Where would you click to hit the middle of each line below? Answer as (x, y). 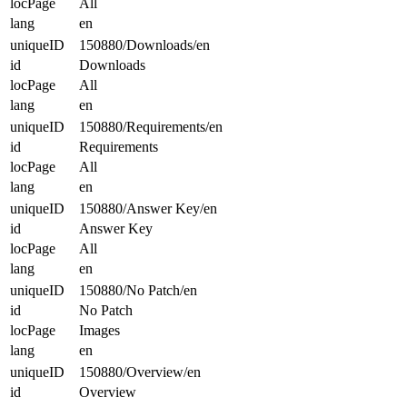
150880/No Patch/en (138, 290)
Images (99, 330)
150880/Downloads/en (144, 45)
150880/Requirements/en (151, 126)
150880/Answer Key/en (148, 208)
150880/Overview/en (140, 372)
